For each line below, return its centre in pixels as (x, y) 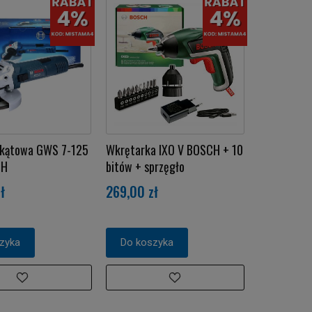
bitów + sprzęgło (145, 166)
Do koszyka (147, 242)
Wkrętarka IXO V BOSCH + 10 (174, 149)
